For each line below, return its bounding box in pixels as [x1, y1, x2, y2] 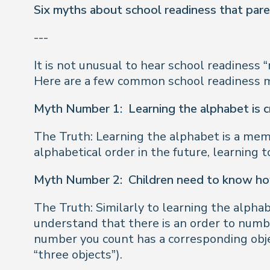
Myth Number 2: [34, 172, 122, 188]
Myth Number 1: [34, 101, 122, 117]
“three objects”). [34, 246, 122, 263]
